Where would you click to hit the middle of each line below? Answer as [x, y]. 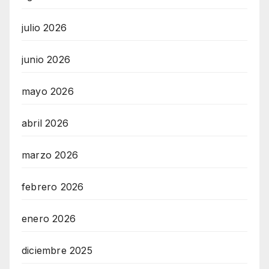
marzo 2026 [50, 155]
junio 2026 [46, 59]
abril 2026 [45, 123]
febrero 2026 [53, 186]
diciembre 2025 [57, 250]
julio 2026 [44, 27]
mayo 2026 [48, 91]
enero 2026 [49, 218]
